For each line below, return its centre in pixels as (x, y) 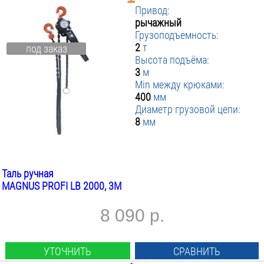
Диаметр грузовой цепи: (188, 109)
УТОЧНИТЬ (68, 251)
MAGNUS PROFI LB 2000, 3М (62, 186)
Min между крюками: (180, 85)
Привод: (153, 10)
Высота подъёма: (172, 60)
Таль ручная (28, 174)
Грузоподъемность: (177, 35)
